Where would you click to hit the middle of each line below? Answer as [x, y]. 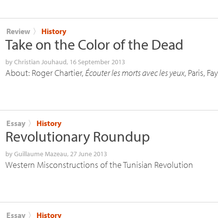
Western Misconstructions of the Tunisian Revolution [99, 164]
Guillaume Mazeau [41, 154]
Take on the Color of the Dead [94, 44]
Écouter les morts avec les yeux [135, 73]
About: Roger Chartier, [45, 73]
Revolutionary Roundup [78, 136]
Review [18, 31]
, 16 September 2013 [96, 62]
